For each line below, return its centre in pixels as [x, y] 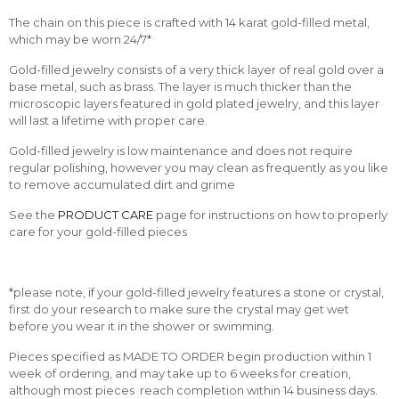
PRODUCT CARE [106, 215]
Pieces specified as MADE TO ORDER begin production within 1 [190, 357]
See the [33, 215]
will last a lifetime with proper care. [108, 121]
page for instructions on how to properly [270, 215]
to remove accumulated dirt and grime [122, 185]
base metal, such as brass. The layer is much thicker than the [180, 87]
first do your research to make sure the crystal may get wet [179, 309]
